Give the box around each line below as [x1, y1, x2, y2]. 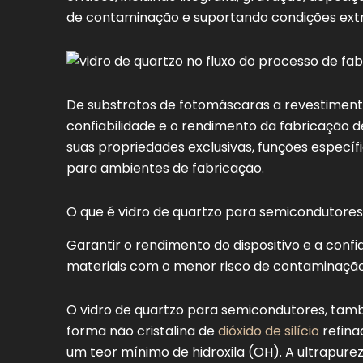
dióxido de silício [218, 321, 319, 340]
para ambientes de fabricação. [66, 159, 264, 178]
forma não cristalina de [66, 321, 218, 340]
